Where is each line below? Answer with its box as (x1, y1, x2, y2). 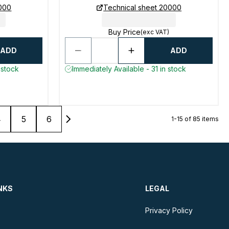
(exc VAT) (141, 28, 170, 36)
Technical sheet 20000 (103, 3, 182, 12)
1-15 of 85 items (171, 115, 219, 123)
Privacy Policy (145, 206, 193, 215)
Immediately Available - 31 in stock (72, 64, 187, 73)
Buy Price (108, 28, 141, 36)
